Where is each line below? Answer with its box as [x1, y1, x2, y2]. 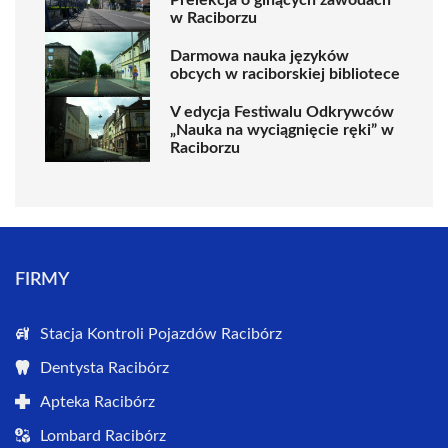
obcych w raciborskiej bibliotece [170, 65, 400, 82]
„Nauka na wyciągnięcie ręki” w [170, 121, 394, 138]
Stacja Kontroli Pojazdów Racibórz [40, 326, 282, 342]
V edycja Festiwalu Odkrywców [170, 103, 394, 120]
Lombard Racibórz [40, 428, 166, 444]
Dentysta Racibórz [40, 360, 169, 376]
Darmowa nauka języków [170, 47, 349, 64]
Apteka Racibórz [40, 394, 155, 410]
